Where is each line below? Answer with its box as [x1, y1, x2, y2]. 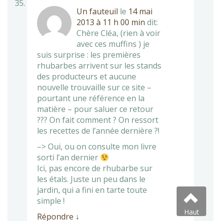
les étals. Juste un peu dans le [37, 173, 146, 184]
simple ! [37, 195, 65, 206]
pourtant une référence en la [37, 92, 145, 104]
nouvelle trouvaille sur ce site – [37, 81, 151, 93]
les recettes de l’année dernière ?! [37, 125, 159, 136]
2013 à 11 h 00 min [76, 16, 145, 28]
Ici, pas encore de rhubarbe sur [37, 162, 152, 174]
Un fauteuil [76, 5, 118, 17]
